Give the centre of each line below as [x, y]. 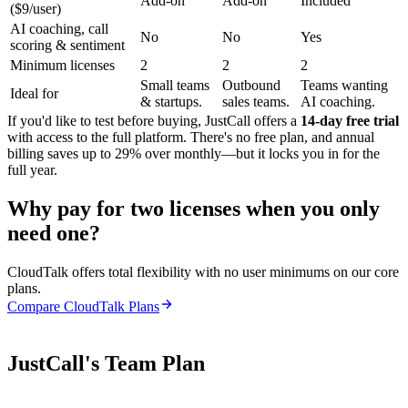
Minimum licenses [62, 65]
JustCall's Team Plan [106, 363]
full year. [32, 169]
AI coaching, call [59, 28]
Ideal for [34, 93]
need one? [54, 233]
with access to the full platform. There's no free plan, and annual [191, 137]
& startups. [171, 101]
